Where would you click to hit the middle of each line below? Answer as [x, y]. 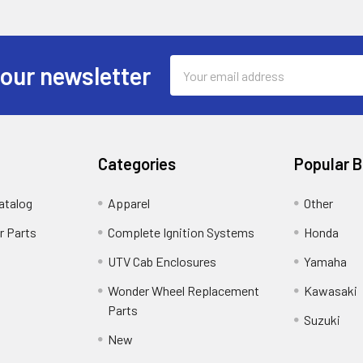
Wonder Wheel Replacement [184, 290]
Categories [137, 164]
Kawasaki [330, 290]
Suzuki [322, 320]
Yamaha [325, 261]
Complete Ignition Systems [181, 232]
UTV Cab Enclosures [162, 261]
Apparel [129, 203]
